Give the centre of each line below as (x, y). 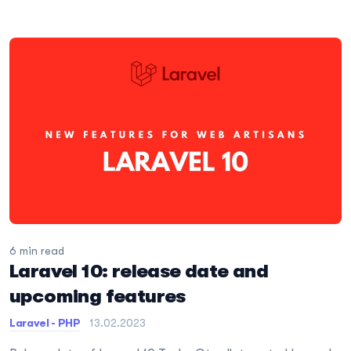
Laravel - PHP (45, 323)
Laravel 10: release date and (139, 271)
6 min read (37, 251)
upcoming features (98, 297)
